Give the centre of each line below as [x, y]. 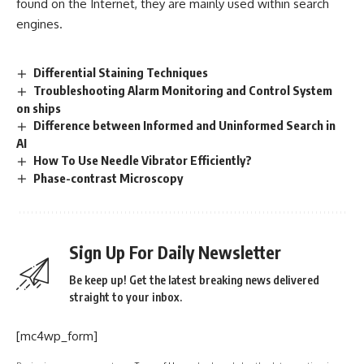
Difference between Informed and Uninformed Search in [185, 125]
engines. [39, 24]
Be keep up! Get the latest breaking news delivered [194, 280]
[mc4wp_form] [57, 336]
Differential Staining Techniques [121, 72]
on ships [39, 108]
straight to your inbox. [126, 297]
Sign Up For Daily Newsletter [175, 253]
